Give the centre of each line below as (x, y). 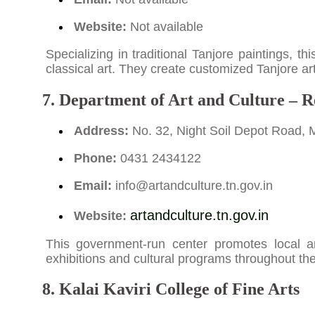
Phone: (95, 158)
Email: (92, 185)
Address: (101, 130)
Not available (165, 26)
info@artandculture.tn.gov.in (194, 185)
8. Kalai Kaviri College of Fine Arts (171, 289)
